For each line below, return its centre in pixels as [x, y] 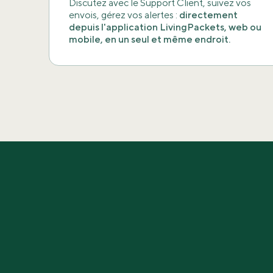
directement [208, 16]
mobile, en [94, 40]
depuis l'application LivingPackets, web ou [165, 28]
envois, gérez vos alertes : [124, 16]
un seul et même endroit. [174, 40]
